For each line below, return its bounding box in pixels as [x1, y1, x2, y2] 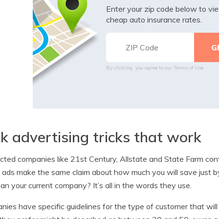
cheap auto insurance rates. [106, 14, 202, 24]
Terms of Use [173, 64, 203, 71]
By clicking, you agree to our [106, 64, 174, 71]
